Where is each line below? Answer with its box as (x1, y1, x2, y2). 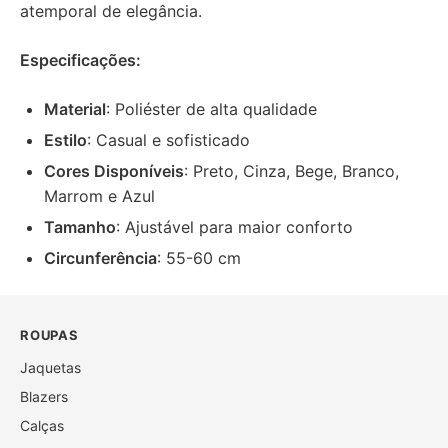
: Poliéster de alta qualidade (106, 98, 317, 119)
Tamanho (44, 216, 116, 237)
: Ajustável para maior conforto (116, 216, 353, 237)
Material (44, 98, 106, 119)
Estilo (44, 129, 87, 150)
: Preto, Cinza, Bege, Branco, (184, 160, 399, 181)
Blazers (20, 387, 68, 405)
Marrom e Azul (44, 185, 155, 206)
